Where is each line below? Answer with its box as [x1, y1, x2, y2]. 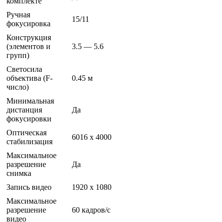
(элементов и [6, 42, 51, 51]
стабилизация [6, 137, 53, 146]
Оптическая [6, 128, 47, 137]
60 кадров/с [72, 206, 111, 215]
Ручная [6, 10, 30, 19]
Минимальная [6, 97, 54, 106]
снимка [6, 169, 31, 178]
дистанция [6, 106, 42, 114]
